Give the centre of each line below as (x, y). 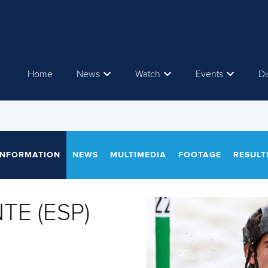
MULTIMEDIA (138, 155)
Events (209, 74)
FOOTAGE (200, 155)
